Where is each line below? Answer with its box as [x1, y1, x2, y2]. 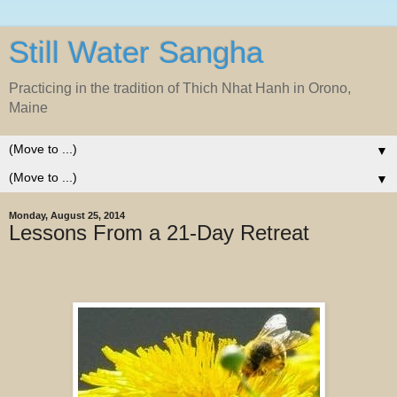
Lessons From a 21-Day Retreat [9, 221, 309, 245]
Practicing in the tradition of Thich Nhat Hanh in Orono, [9, 81, 351, 96]
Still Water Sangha [9, 35, 263, 69]
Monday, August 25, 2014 [9, 210, 125, 221]
